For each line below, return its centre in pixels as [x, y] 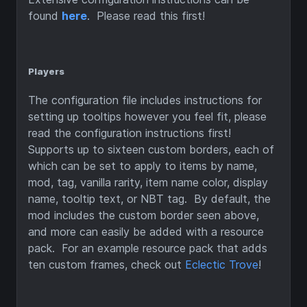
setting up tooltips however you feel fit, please [147, 117]
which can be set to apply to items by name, [143, 166]
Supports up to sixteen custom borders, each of [151, 150]
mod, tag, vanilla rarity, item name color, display [148, 183]
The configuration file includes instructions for [145, 100]
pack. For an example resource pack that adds [148, 248]
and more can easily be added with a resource [146, 232]
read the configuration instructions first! [131, 133]
